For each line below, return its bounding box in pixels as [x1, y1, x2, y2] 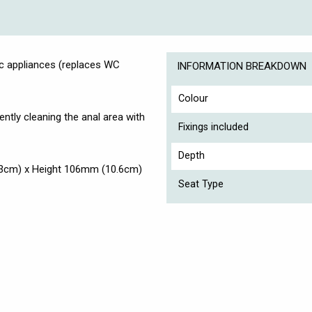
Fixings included [178, 121, 249, 134]
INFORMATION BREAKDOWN [177, 60, 306, 73]
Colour [178, 93, 208, 105]
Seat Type [178, 178, 224, 191]
